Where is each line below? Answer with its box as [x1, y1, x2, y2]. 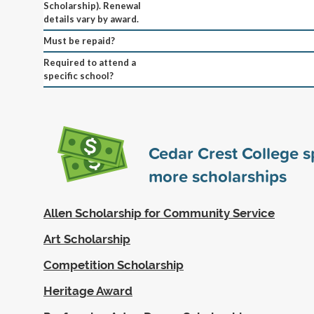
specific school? [43, 69, 114, 81]
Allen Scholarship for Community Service [43, 205, 275, 220]
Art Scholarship [43, 231, 130, 246]
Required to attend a [43, 56, 136, 68]
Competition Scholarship [43, 257, 184, 272]
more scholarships [149, 163, 287, 188]
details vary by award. [43, 13, 139, 25]
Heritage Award [43, 283, 132, 298]
